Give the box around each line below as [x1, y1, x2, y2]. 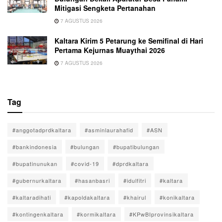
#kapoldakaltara [64, 193, 110, 201]
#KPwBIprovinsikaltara [129, 210, 194, 218]
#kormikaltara [77, 210, 116, 218]
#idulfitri [123, 176, 146, 184]
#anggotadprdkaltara [12, 125, 71, 134]
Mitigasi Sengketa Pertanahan [55, 2, 156, 13]
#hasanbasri [75, 176, 110, 184]
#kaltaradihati [12, 193, 51, 201]
